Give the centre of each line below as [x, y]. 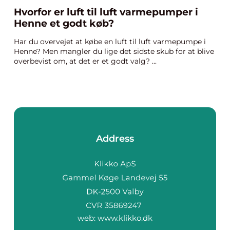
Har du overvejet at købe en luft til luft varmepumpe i [110, 42]
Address [115, 139]
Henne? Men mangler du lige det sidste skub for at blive [114, 51]
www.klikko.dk [125, 218]
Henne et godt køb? [64, 23]
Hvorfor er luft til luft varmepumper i [106, 12]
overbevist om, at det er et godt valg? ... [85, 61]
